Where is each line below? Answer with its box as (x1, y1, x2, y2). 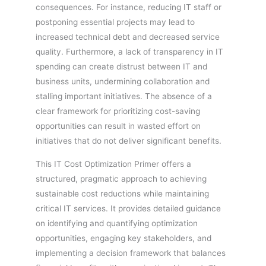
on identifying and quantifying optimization (36, 218, 198, 228)
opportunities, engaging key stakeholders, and (36, 233, 211, 243)
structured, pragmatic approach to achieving (36, 173, 207, 183)
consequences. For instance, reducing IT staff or (36, 2, 221, 12)
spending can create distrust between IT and (36, 62, 207, 72)
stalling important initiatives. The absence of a (36, 91, 212, 102)
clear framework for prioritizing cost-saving (36, 106, 200, 116)
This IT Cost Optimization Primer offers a (36, 159, 191, 169)
